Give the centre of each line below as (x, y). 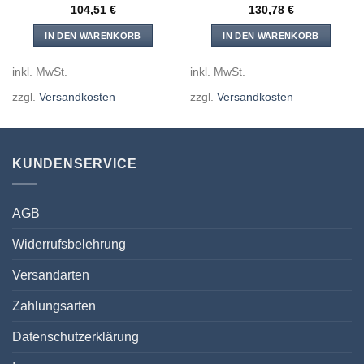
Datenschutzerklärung (76, 337)
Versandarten (51, 275)
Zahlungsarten (54, 306)
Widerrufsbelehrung (69, 245)
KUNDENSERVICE (75, 164)
